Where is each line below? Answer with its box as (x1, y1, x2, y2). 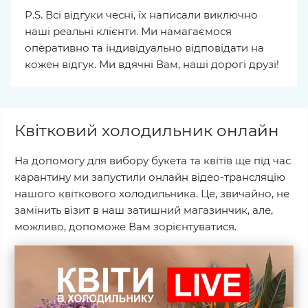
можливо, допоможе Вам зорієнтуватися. (14, 220, 236, 233)
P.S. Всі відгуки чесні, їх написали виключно (25, 8, 258, 21)
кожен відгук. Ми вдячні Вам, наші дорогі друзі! (25, 58, 279, 71)
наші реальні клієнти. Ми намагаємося (25, 25, 232, 38)
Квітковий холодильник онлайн (14, 121, 279, 140)
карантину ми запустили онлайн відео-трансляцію (14, 170, 285, 184)
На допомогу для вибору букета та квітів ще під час (14, 154, 291, 167)
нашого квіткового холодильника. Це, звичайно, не (14, 187, 289, 200)
